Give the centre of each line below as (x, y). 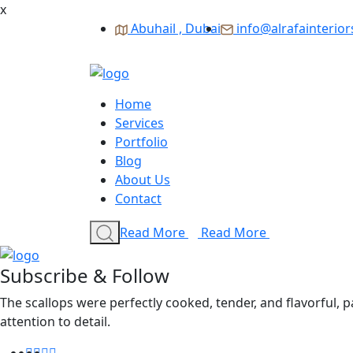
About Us (143, 179)
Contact (138, 198)
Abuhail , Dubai (176, 28)
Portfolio (141, 141)
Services (139, 123)
